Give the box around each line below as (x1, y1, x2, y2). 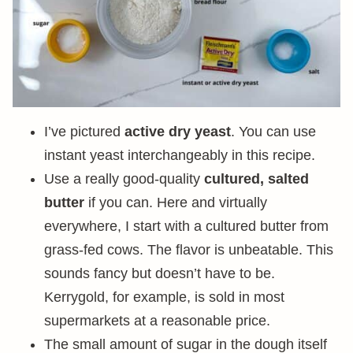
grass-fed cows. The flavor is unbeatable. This (44, 242, 333, 258)
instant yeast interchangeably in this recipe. (44, 147, 315, 163)
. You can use (231, 124, 316, 139)
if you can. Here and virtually (84, 195, 267, 210)
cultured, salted (204, 171, 309, 187)
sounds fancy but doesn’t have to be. (44, 266, 275, 281)
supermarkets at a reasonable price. (44, 313, 270, 329)
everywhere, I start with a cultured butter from (44, 218, 329, 234)
